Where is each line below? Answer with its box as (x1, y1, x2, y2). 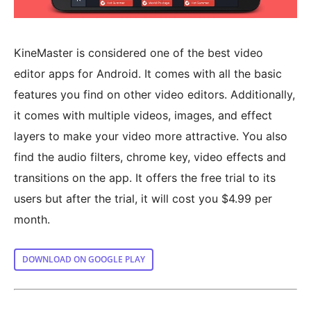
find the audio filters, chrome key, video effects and (14, 150, 286, 165)
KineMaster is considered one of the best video (14, 46, 263, 60)
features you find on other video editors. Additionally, (14, 87, 295, 102)
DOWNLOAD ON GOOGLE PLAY (22, 253, 145, 266)
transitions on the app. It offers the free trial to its (14, 171, 276, 185)
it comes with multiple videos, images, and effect (14, 108, 272, 123)
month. (14, 212, 50, 227)
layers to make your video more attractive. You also (14, 129, 287, 144)
